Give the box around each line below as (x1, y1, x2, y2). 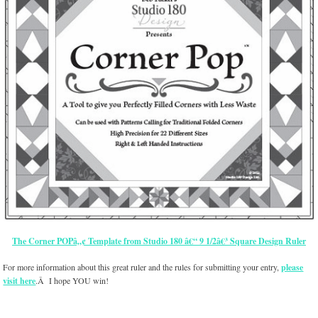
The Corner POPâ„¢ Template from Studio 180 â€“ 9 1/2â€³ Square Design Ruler (12, 235, 306, 248)
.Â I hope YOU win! (35, 275, 109, 287)
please (281, 261, 304, 274)
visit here (3, 275, 36, 287)
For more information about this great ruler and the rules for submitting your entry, (3, 261, 282, 273)
